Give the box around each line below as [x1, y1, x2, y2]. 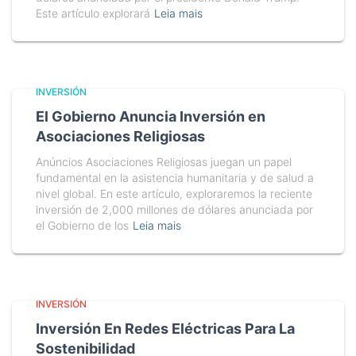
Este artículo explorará [36, 6, 150, 20]
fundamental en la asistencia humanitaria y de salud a [36, 171, 314, 184]
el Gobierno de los [36, 219, 129, 232]
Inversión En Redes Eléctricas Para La [36, 320, 295, 337]
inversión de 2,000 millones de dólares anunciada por [36, 203, 313, 216]
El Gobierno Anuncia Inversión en [36, 108, 265, 125]
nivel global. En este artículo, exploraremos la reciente [36, 187, 312, 200]
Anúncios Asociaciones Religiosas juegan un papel [36, 155, 292, 168]
